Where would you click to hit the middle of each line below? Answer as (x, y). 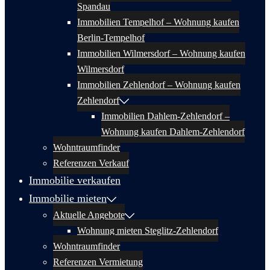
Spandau (94, 6)
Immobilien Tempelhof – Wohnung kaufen (158, 22)
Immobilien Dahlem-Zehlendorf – (165, 116)
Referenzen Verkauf (91, 163)
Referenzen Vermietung (98, 262)
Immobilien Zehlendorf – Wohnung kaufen (159, 85)
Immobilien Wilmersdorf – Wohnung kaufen (161, 53)
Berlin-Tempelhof (111, 38)
